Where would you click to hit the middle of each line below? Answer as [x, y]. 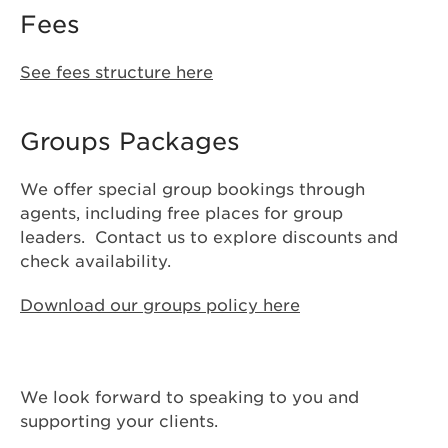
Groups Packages [130, 142]
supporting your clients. [119, 422]
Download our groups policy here [160, 306]
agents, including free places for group [181, 214]
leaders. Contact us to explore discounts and [209, 238]
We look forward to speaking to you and [189, 398]
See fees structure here [116, 73]
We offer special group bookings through [192, 190]
